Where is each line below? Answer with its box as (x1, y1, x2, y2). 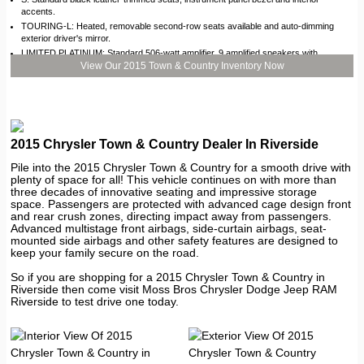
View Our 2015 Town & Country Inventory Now (80, 60, 284, 71)
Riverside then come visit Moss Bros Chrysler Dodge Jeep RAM (11, 282, 337, 296)
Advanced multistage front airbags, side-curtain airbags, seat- (11, 221, 327, 235)
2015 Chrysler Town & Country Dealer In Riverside (11, 137, 318, 151)
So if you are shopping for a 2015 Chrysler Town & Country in (11, 270, 325, 284)
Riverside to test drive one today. (11, 294, 179, 308)
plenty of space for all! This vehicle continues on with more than (11, 172, 336, 186)
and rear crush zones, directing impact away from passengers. (11, 209, 331, 223)
